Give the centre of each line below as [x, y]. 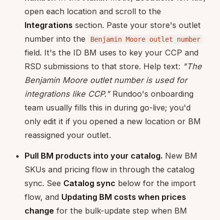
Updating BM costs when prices [124, 197]
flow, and [43, 197]
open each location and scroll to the [93, 11]
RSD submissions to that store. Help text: [104, 66]
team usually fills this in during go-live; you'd [108, 107]
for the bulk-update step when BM [121, 210]
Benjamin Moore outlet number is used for [106, 80]
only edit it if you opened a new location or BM [113, 121]
